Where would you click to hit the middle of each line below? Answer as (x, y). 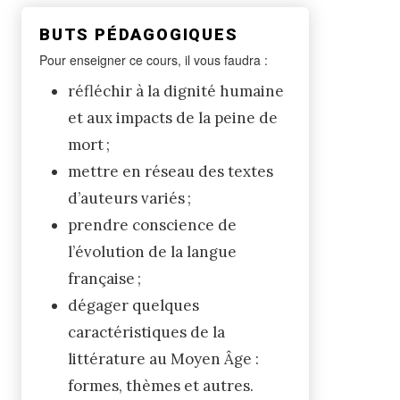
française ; (104, 278)
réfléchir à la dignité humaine (176, 91)
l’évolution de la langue (152, 251)
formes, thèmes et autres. (161, 385)
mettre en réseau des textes (171, 171)
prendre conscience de (152, 225)
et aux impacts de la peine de (173, 117)
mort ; (89, 144)
